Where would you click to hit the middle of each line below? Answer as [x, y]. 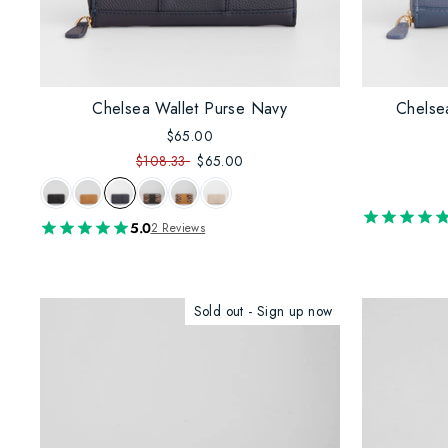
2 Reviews [178, 227]
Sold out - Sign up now [263, 310]
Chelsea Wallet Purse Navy [190, 108]
